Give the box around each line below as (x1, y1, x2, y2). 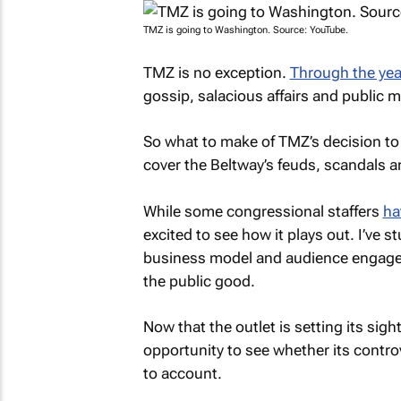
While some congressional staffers (142, 201, 383, 220)
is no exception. (174, 63, 290, 81)
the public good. (142, 271, 255, 290)
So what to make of (142, 132, 278, 150)
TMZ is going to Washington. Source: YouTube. (142, 24, 348, 36)
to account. (142, 364, 222, 382)
